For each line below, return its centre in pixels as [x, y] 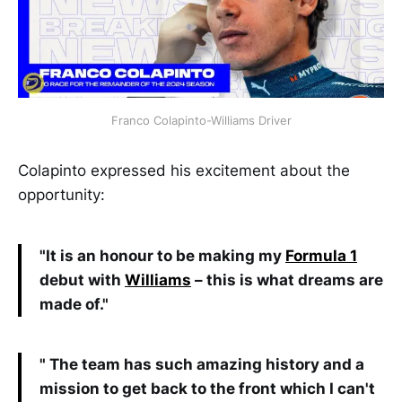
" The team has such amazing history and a [202, 365]
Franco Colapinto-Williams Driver [201, 120]
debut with [82, 280]
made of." [74, 304]
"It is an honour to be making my [162, 255]
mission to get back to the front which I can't [207, 389]
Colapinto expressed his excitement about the [184, 170]
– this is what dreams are [287, 280]
